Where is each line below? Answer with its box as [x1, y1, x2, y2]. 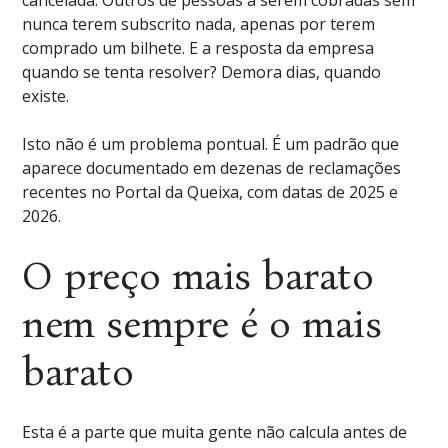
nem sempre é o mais [22, 300, 382, 348]
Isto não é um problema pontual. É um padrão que [22, 133, 400, 155]
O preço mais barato [22, 252, 374, 300]
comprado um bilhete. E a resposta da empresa [22, 37, 375, 59]
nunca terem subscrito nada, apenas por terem [22, 13, 376, 35]
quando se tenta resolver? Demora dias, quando [22, 61, 382, 83]
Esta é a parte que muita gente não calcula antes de [22, 421, 408, 443]
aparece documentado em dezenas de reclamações [22, 157, 402, 179]
